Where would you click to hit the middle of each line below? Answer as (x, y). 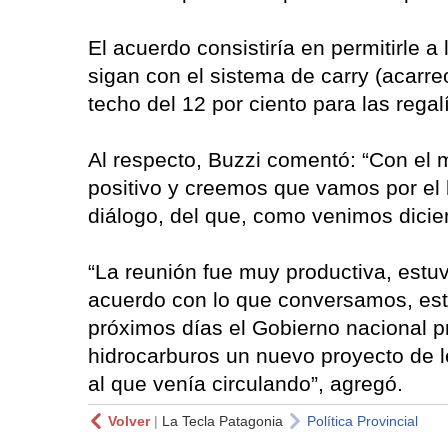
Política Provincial (362, 420)
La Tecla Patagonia (222, 420)
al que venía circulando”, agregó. (245, 383)
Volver (129, 420)
